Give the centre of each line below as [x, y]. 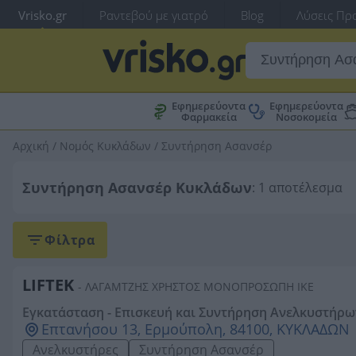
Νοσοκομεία [307, 117]
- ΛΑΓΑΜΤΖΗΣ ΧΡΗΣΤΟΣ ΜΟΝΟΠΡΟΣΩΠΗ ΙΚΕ [196, 286]
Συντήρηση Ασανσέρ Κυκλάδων [137, 188]
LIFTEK [48, 285]
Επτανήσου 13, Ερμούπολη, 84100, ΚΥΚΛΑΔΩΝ [195, 329]
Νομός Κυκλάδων [105, 146]
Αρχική [31, 146]
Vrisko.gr [43, 15]
